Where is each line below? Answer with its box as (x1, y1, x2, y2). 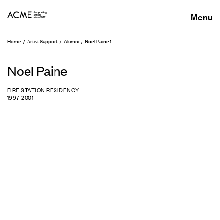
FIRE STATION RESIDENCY (7, 85, 79, 94)
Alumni (64, 37, 79, 45)
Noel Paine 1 (85, 36, 112, 45)
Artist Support (27, 37, 57, 45)
